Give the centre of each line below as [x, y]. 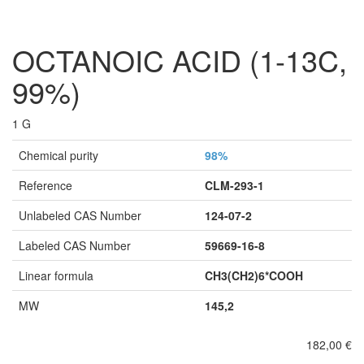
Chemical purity [58, 155]
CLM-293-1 [234, 185]
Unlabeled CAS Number [80, 215]
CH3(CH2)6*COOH [254, 275]
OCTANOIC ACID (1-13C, [180, 60]
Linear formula [56, 275]
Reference [45, 185]
